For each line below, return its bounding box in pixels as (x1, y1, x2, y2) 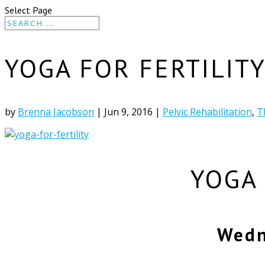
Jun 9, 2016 (104, 105, 153, 119)
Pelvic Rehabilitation (163, 105, 252, 119)
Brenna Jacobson (18, 105, 94, 119)
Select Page (5, 4, 52, 16)
